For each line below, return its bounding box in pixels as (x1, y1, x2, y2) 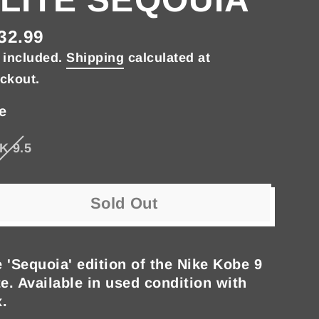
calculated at (124, 50, 210, 65)
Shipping (66, 50, 124, 65)
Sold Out (90, 194, 158, 213)
